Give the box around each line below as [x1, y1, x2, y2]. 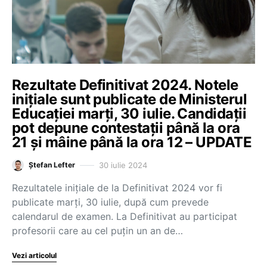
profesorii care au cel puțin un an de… [12, 225, 183, 237]
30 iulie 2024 [99, 160, 147, 170]
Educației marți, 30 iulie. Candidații [12, 105, 247, 122]
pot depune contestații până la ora [12, 119, 240, 136]
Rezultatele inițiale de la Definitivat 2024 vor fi [12, 182, 222, 194]
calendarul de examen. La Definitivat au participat [12, 210, 237, 222]
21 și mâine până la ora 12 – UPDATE [12, 133, 252, 151]
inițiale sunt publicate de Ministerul [12, 91, 247, 108]
